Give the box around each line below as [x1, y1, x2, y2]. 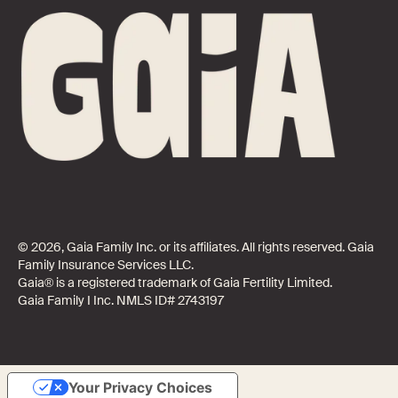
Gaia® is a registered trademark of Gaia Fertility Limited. [17, 274, 332, 291]
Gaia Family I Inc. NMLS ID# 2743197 [17, 291, 224, 308]
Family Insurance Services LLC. [17, 256, 194, 273]
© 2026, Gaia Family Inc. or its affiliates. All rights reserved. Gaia [17, 238, 374, 255]
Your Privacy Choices [68, 378, 213, 396]
